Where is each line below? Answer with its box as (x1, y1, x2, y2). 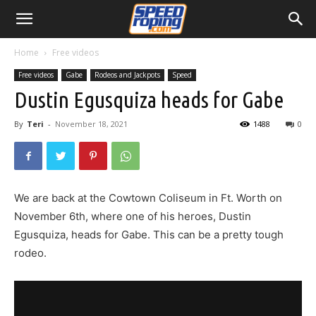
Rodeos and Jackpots (95, 70, 160, 80)
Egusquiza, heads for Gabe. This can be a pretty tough (14, 228, 284, 241)
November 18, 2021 (55, 119, 128, 129)
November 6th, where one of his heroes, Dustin (14, 209, 251, 223)
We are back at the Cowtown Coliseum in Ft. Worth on (14, 191, 282, 205)
